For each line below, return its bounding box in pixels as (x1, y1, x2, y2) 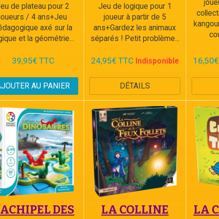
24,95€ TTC (90, 56, 133, 66)
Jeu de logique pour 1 (98, 1, 172, 11)
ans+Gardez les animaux (93, 23, 176, 32)
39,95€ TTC (11, 56, 54, 66)
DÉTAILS (119, 81, 150, 90)
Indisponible (135, 56, 179, 66)
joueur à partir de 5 (103, 12, 166, 22)
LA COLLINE (101, 202, 169, 217)
